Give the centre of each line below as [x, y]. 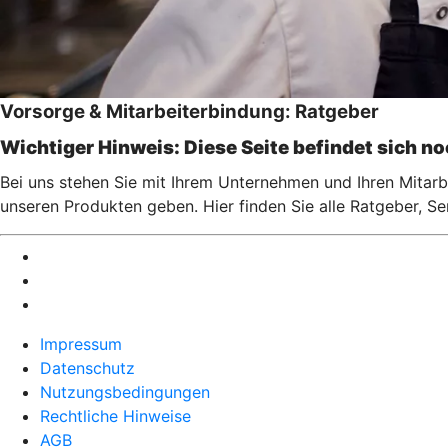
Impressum [81, 343]
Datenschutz [87, 367]
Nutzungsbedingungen [125, 391]
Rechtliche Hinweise [115, 415]
